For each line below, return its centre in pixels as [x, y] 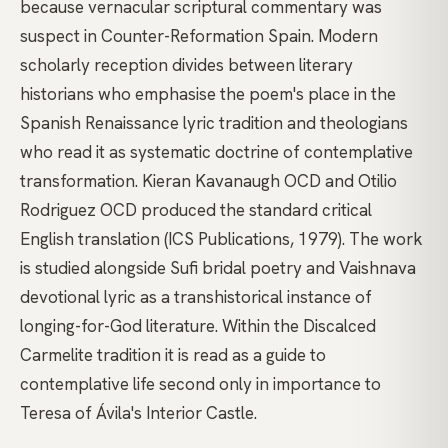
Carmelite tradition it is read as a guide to [173, 355]
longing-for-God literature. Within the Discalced [198, 326]
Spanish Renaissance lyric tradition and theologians [214, 123]
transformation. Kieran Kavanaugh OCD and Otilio [208, 181]
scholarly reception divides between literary [186, 65]
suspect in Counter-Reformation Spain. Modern [199, 36]
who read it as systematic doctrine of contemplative [216, 152]
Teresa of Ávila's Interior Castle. [138, 413]
